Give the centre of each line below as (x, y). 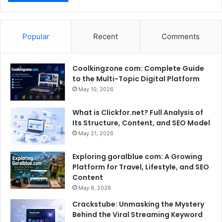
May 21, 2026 (96, 134)
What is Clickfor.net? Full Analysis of (138, 113)
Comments (181, 37)
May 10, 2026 (96, 89)
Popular (36, 37)
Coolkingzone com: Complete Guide (138, 69)
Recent (105, 37)
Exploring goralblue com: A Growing (137, 157)
